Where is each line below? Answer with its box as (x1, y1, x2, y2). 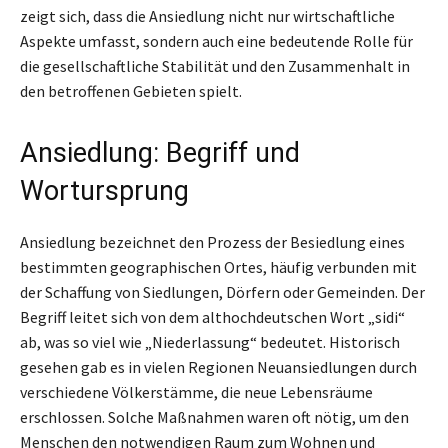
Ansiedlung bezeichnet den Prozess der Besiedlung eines (20, 231, 405, 252)
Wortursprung (20, 174, 189, 207)
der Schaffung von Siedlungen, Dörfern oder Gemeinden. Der (20, 281, 425, 302)
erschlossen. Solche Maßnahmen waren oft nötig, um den (20, 406, 409, 427)
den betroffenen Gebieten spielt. (20, 80, 242, 101)
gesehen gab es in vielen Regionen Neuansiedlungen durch (20, 356, 417, 377)
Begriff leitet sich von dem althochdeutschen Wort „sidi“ (20, 306, 405, 327)
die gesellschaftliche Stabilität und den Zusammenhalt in (20, 55, 410, 76)
